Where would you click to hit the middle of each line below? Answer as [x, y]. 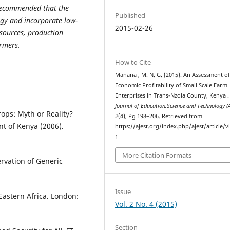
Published [130, 15]
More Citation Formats [157, 155]
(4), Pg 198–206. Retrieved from [160, 116]
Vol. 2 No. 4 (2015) [146, 204]
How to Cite [133, 62]
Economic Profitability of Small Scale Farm [171, 85]
